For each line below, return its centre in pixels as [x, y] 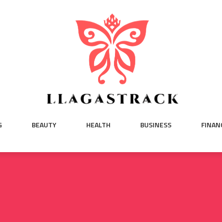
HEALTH [98, 125]
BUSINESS [156, 125]
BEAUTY [44, 125]
